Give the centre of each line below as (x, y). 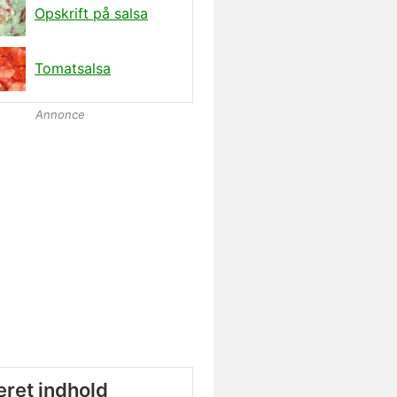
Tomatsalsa (73, 68)
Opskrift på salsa (91, 13)
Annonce (60, 114)
